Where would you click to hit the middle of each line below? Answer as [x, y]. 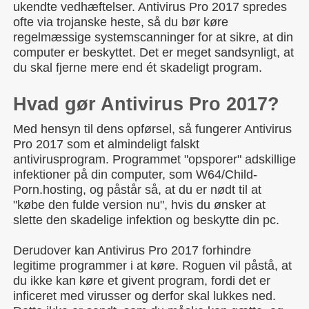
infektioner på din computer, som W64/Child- [135, 175]
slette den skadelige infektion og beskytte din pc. [146, 220]
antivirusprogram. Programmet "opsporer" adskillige [154, 159]
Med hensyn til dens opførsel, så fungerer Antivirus [152, 129]
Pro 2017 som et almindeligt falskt [106, 144]
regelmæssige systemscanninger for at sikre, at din [153, 37]
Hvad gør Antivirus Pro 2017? [146, 104]
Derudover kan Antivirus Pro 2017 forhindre [132, 250]
